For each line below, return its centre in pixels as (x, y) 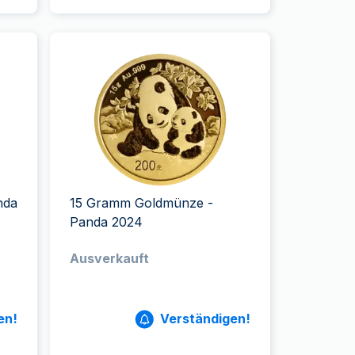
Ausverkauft (110, 258)
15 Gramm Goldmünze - (142, 203)
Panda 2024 (107, 222)
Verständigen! (205, 319)
